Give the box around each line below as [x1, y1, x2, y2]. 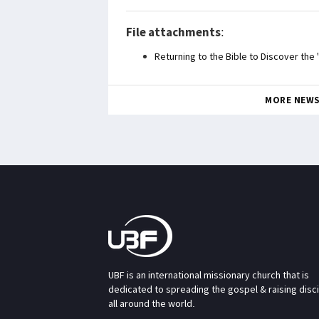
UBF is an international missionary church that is [108, 268, 309, 282]
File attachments [126, 24, 221, 41]
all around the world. [108, 297, 195, 310]
